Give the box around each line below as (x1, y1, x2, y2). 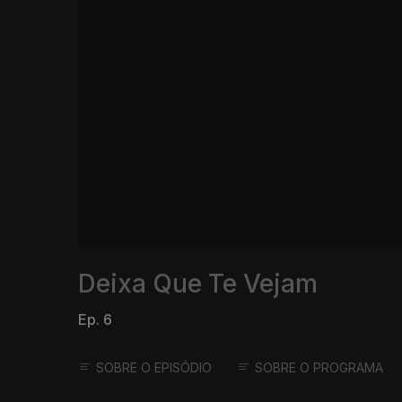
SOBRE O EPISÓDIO (96, 360, 212, 376)
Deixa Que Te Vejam (78, 268, 318, 300)
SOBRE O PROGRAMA (255, 360, 383, 376)
